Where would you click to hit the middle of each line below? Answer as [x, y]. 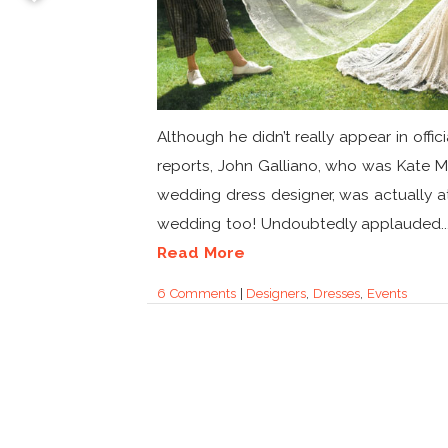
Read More [201, 252]
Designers [276, 293]
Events [386, 293]
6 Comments [196, 293]
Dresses [337, 293]
